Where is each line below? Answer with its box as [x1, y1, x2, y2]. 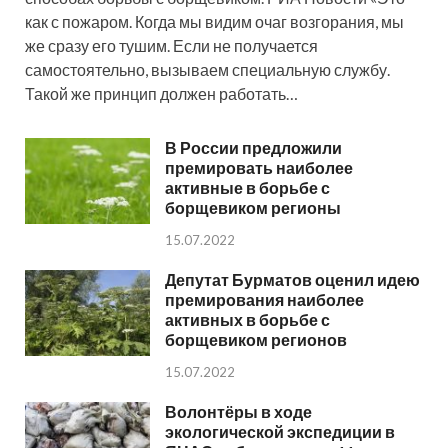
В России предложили [165, 138, 342, 158]
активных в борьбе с [165, 310, 330, 330]
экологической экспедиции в [165, 421, 395, 441]
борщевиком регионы [165, 198, 341, 218]
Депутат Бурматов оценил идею [165, 270, 420, 290]
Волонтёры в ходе [165, 401, 312, 421]
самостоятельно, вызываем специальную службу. [25, 60, 390, 80]
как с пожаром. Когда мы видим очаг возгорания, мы [25, 12, 404, 32]
